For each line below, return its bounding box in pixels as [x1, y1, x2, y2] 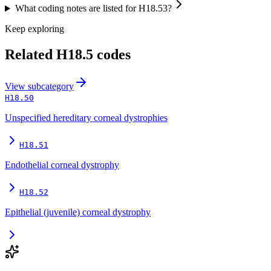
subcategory [28, 81, 74, 92]
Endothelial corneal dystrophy [5, 160, 119, 171]
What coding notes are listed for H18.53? [15, 3, 172, 14]
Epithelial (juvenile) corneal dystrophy [5, 207, 151, 218]
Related [5, 47, 56, 63]
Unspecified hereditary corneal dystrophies [5, 113, 168, 123]
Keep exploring [5, 24, 64, 34]
